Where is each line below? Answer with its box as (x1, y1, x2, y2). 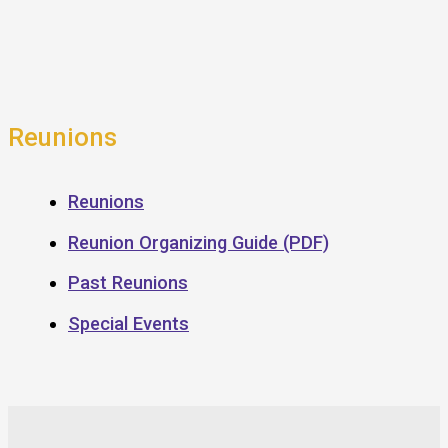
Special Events (68, 313, 189, 335)
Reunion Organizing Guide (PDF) (68, 231, 329, 253)
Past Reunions (68, 272, 188, 294)
